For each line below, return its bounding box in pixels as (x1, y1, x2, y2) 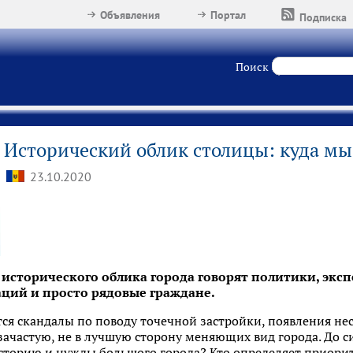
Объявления (100, 8, 161, 22)
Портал (210, 8, 247, 22)
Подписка (299, 10, 347, 24)
